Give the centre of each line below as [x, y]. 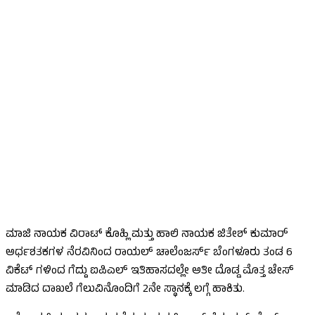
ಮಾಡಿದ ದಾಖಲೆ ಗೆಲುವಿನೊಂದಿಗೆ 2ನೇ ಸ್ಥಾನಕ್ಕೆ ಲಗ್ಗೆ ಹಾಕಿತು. [125, 290]
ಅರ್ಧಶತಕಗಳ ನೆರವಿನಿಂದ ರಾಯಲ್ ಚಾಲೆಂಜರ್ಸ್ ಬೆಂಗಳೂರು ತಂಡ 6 [149, 253]
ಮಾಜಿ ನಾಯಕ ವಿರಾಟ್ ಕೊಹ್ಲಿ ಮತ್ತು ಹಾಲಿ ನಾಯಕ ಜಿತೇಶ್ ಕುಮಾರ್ [147, 235]
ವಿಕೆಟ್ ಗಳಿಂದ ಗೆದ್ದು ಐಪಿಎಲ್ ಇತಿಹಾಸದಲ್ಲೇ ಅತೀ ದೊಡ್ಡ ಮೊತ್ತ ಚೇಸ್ [150, 272]
